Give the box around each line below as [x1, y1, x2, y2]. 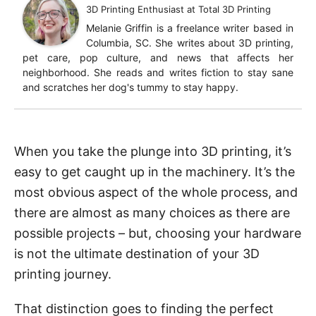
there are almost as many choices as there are [14, 205, 290, 220]
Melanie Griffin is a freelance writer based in [86, 22, 293, 34]
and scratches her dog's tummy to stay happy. [23, 81, 238, 93]
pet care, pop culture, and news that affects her [23, 51, 293, 63]
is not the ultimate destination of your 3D [14, 246, 260, 261]
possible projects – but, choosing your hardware [14, 226, 301, 241]
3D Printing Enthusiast [86, 4, 184, 15]
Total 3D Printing [198, 4, 271, 15]
